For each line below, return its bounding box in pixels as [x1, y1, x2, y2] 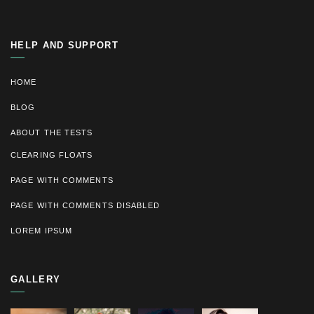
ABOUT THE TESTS [11, 128, 93, 137]
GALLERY [11, 274, 61, 285]
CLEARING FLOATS [11, 151, 93, 160]
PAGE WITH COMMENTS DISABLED [11, 201, 160, 210]
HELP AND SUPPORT [11, 40, 118, 51]
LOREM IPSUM [11, 226, 73, 235]
